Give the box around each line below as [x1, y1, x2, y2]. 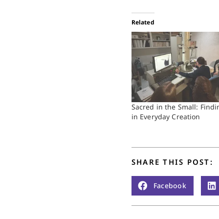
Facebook [153, 181, 187, 191]
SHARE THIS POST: [131, 156, 213, 167]
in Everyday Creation [131, 111, 200, 121]
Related [131, 18, 154, 26]
